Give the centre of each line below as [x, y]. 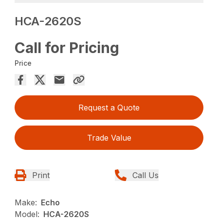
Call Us [145, 175]
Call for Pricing [67, 47]
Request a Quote [109, 107]
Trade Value [109, 137]
